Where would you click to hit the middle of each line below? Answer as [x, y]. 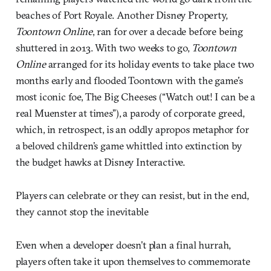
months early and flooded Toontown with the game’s [129, 80]
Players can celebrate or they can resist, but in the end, [132, 195]
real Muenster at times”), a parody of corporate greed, [130, 113]
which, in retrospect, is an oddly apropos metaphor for [132, 129]
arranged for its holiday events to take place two [151, 64]
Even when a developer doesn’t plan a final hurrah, [123, 245]
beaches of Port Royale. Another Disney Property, [121, 15]
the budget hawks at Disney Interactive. [100, 162]
